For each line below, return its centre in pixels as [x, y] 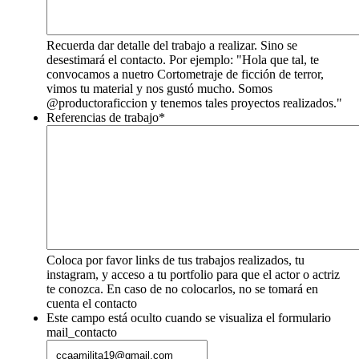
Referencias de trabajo [103, 118]
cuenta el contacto [92, 304]
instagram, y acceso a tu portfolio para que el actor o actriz [193, 275]
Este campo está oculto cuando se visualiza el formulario [189, 318]
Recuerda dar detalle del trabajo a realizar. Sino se [172, 46]
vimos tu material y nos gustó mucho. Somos [159, 89]
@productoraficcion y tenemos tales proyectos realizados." [194, 103]
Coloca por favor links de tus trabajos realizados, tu [175, 260]
